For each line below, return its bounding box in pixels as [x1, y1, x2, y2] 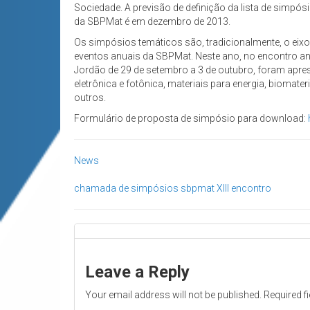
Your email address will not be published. [85, 289, 262, 301]
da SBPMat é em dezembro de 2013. [74, 16, 230, 28]
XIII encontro [217, 183, 271, 194]
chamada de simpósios [74, 183, 179, 194]
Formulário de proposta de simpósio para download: [74, 113, 308, 125]
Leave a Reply [85, 262, 190, 282]
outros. [74, 92, 106, 104]
